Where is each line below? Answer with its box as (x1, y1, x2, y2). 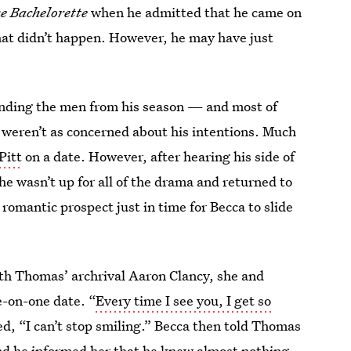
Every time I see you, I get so (96, 291, 272, 309)
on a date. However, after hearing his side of (22, 147, 295, 165)
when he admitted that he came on (91, 3, 302, 21)
